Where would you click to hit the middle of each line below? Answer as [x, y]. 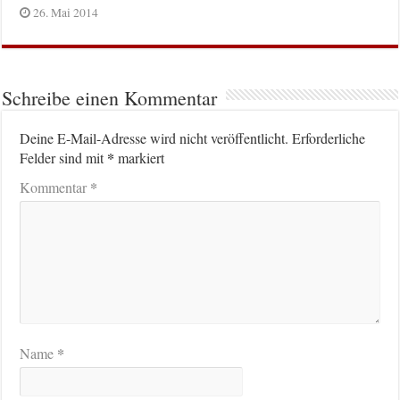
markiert [140, 158]
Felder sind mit [64, 158]
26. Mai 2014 [66, 13]
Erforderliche [329, 138]
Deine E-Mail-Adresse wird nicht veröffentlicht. [154, 138]
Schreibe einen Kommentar [110, 98]
